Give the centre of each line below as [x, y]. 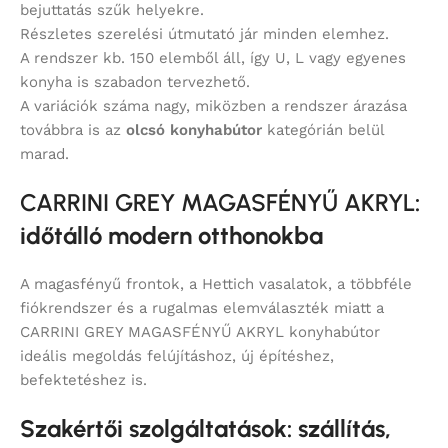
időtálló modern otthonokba [171, 236]
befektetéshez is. [83, 380]
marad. [44, 154]
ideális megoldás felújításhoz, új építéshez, [177, 356]
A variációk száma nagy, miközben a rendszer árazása [213, 106]
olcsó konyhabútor [194, 130]
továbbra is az [73, 130]
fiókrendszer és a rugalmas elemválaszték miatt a [202, 308]
